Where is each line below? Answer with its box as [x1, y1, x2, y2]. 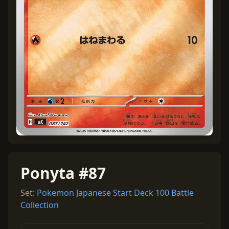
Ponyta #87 [20, 163, 106, 184]
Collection [20, 199, 59, 211]
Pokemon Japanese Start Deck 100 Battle [37, 187, 194, 199]
